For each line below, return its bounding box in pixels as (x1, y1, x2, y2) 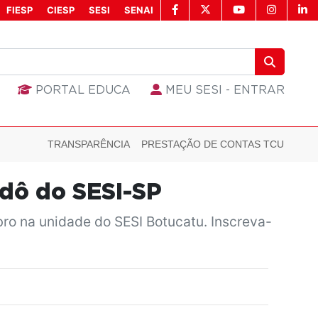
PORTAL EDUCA (32, 84, 131, 97)
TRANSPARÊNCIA (48, 138, 130, 150)
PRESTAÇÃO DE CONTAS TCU (141, 138, 284, 150)
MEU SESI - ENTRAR (162, 84, 285, 97)
